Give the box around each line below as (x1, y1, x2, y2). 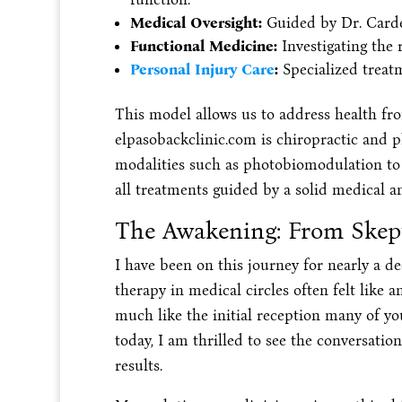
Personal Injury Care (129, 60, 275, 80)
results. (114, 356, 162, 376)
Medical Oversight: (129, 13, 262, 33)
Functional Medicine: (129, 37, 277, 57)
